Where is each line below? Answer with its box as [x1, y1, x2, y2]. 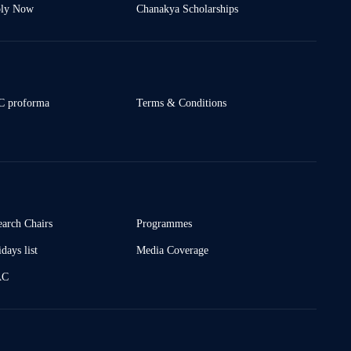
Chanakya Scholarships [136, 2, 238, 16]
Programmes [136, 217, 192, 230]
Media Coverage [136, 244, 208, 257]
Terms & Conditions [136, 96, 226, 110]
